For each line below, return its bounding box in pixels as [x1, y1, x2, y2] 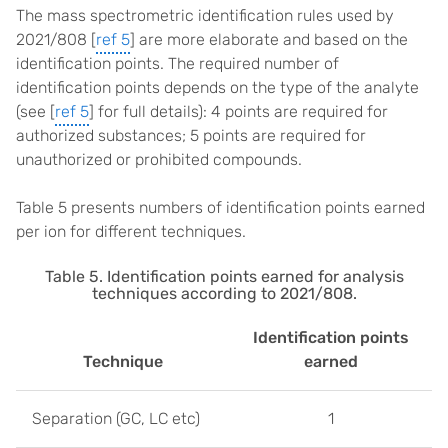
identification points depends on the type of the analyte [16, 78, 419, 98]
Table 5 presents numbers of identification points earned [16, 198, 425, 218]
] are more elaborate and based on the [130, 30, 408, 50]
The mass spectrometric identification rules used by [16, 6, 394, 26]
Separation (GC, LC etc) [32, 409, 200, 429]
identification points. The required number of [16, 54, 339, 74]
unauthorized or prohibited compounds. [16, 150, 302, 170]
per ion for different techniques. [16, 222, 246, 242]
